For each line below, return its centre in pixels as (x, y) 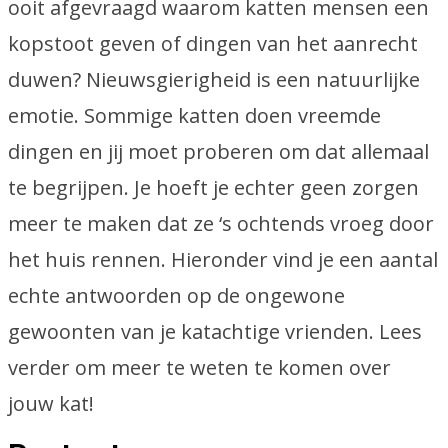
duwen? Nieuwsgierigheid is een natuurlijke (214, 79)
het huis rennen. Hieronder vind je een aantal (223, 259)
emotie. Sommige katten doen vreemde (194, 115)
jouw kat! (51, 403)
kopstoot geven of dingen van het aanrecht (213, 43)
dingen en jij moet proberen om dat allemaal (218, 151)
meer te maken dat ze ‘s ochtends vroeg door (221, 223)
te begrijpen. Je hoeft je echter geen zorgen (213, 187)
